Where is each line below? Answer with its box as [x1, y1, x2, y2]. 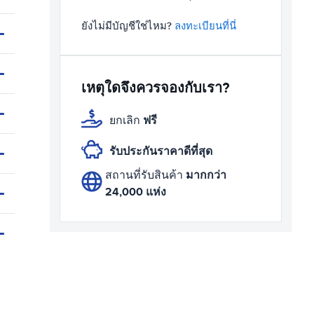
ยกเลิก [109, 114, 143, 128]
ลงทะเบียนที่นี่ [175, 20, 236, 32]
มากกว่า [185, 167, 226, 183]
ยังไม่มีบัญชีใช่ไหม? [81, 20, 175, 32]
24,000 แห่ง [104, 184, 166, 200]
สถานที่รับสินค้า [104, 168, 186, 182]
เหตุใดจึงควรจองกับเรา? [81, 78, 230, 97]
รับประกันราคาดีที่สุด [109, 143, 212, 159]
